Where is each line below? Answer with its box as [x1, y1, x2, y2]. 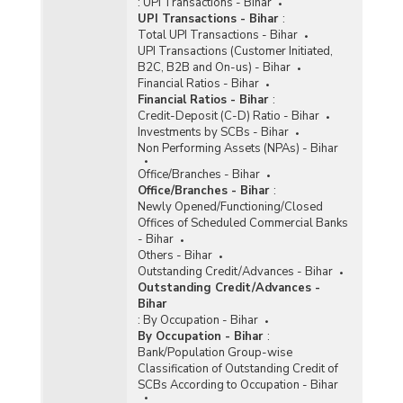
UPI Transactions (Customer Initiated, [137, 42, 333, 59]
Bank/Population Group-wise [137, 344, 292, 361]
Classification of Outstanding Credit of [137, 360, 338, 377]
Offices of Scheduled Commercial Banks [137, 214, 348, 231]
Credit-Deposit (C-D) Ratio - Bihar [137, 107, 319, 124]
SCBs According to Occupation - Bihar [137, 376, 338, 393]
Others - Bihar [137, 246, 212, 264]
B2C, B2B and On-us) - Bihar [137, 58, 291, 76]
